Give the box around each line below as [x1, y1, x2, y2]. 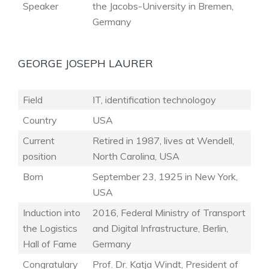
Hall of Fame [23, 238, 77, 250]
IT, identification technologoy [92, 94, 216, 106]
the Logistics [23, 222, 77, 234]
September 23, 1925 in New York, [92, 171, 238, 183]
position [23, 150, 56, 162]
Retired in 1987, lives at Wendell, [92, 134, 234, 147]
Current [23, 134, 55, 147]
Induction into [23, 207, 80, 219]
